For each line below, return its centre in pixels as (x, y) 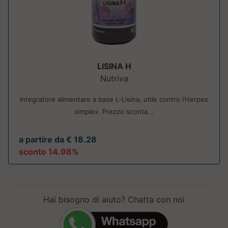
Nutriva (114, 79)
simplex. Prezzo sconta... (114, 112)
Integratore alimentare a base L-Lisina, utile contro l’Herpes (114, 99)
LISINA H (114, 66)
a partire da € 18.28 (58, 140)
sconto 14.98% (49, 152)
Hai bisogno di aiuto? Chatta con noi (114, 200)
